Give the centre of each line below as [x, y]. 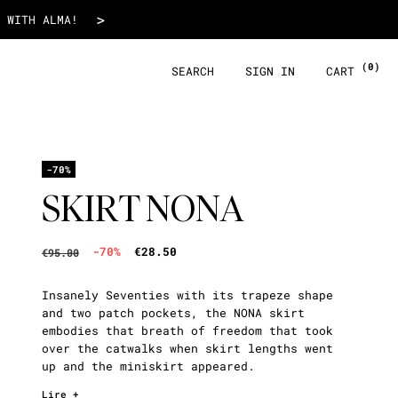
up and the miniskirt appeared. [148, 366]
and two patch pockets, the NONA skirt [173, 313]
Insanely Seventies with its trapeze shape [187, 295]
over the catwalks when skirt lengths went [187, 348]
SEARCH [193, 71]
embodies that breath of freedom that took [187, 330]
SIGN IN [270, 71]
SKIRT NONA [143, 209]
